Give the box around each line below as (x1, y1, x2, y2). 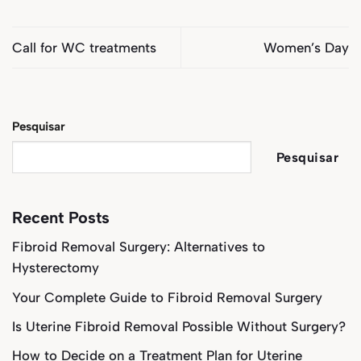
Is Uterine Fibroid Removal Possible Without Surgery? (12, 317, 346, 334)
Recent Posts (12, 208, 110, 228)
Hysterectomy (12, 259, 99, 276)
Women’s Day (263, 39, 349, 56)
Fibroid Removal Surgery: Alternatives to (12, 239, 265, 255)
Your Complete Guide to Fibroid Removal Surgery (12, 288, 322, 305)
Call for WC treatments (12, 39, 156, 56)
